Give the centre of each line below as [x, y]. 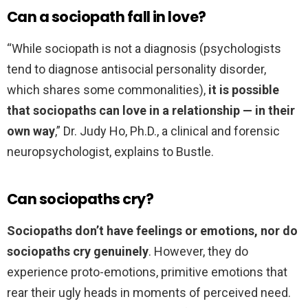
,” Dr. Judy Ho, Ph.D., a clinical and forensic [167, 131]
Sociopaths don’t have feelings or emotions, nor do [152, 231]
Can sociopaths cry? [80, 199]
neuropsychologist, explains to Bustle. [110, 152]
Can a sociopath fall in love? [107, 17]
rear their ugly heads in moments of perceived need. [149, 293]
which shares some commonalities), [108, 90]
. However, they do [198, 252]
